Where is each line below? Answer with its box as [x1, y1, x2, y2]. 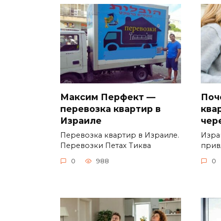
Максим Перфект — [60, 91, 155, 102]
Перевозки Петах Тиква [60, 141, 151, 150]
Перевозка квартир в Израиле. [60, 130, 179, 140]
